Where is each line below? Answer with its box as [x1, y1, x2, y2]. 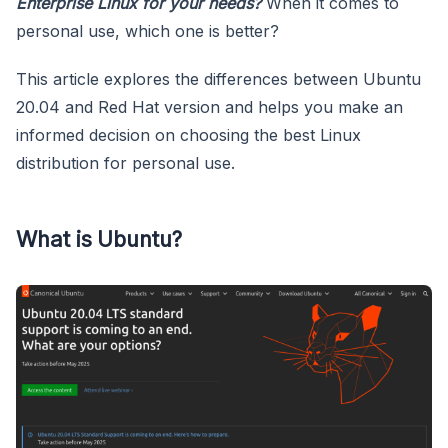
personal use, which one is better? [16, 20, 279, 41]
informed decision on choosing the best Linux [16, 124, 361, 145]
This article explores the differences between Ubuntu [16, 68, 421, 89]
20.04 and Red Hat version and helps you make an [16, 96, 403, 117]
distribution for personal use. [16, 152, 235, 173]
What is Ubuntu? [16, 225, 182, 252]
